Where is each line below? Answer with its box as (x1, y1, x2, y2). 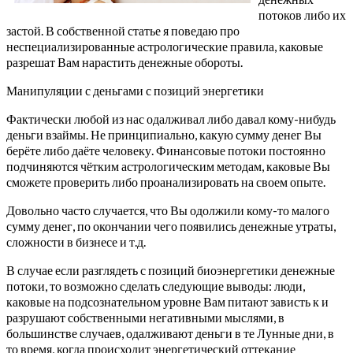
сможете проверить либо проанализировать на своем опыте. (6, 173, 325, 189)
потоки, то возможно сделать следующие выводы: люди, (6, 277, 305, 293)
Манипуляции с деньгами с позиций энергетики (6, 82, 264, 98)
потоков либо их (258, 6, 346, 22)
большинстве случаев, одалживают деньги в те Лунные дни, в (6, 325, 334, 340)
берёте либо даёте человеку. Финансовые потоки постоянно (6, 142, 325, 158)
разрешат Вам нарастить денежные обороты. (6, 54, 243, 69)
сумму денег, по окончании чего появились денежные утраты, (6, 217, 336, 233)
